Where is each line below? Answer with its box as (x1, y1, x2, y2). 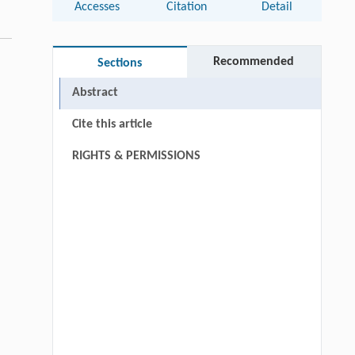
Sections (97, 57, 143, 71)
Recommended (213, 55, 295, 69)
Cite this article (71, 118, 152, 132)
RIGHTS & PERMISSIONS (71, 150, 200, 163)
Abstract (71, 86, 118, 100)
